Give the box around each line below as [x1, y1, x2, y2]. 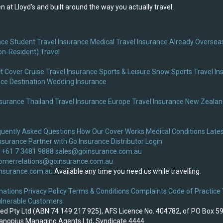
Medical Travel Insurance [90, 38, 168, 46]
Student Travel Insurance [10, 38, 89, 46]
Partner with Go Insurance [28, 137, 110, 146]
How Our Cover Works [77, 127, 144, 136]
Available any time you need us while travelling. [54, 167, 201, 176]
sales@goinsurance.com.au [55, 147, 142, 156]
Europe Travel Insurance [108, 98, 184, 106]
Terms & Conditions [68, 187, 129, 196]
